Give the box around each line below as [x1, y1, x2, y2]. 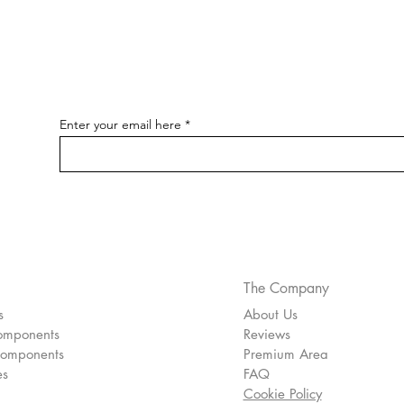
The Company [243, 279, 329, 298]
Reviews [243, 326, 290, 344]
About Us [243, 306, 298, 324]
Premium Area [243, 345, 328, 363]
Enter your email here [60, 116, 181, 133]
